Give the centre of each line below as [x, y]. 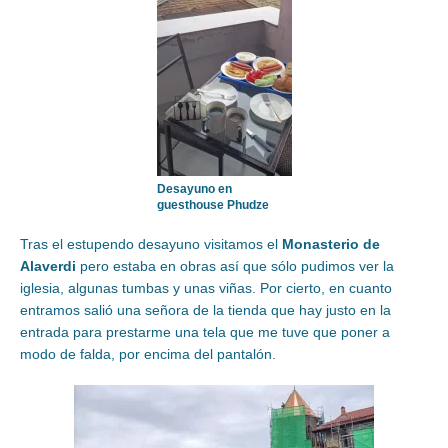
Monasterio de [331, 244]
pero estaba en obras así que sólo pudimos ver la [235, 266]
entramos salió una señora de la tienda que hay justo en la [205, 310]
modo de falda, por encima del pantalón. [148, 354]
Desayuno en [194, 189]
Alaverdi [48, 266]
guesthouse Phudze [212, 205]
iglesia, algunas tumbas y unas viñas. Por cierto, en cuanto [206, 288]
